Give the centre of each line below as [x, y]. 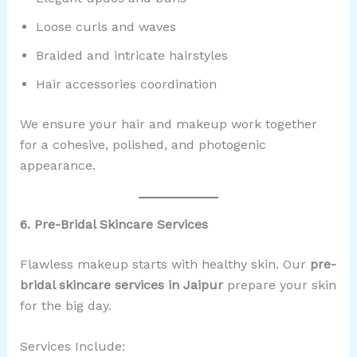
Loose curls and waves [106, 27]
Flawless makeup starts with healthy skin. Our [165, 264]
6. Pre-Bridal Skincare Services [114, 224]
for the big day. [65, 305]
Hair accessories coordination [126, 84]
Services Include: [72, 347]
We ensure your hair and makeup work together [168, 124]
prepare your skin [279, 284]
